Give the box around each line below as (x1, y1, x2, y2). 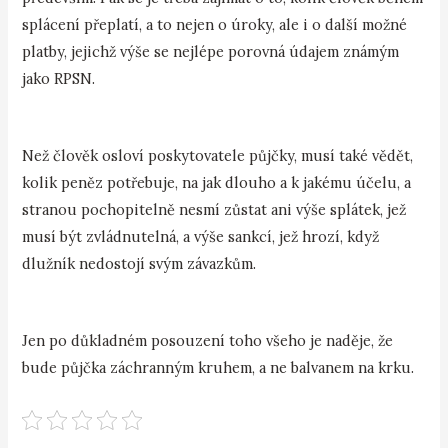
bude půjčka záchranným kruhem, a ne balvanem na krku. (22, 358, 415, 378)
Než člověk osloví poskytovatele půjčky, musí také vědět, (22, 145, 414, 165)
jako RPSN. (22, 68, 96, 88)
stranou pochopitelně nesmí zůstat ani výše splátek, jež (22, 199, 407, 219)
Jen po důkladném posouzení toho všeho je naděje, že (22, 331, 394, 351)
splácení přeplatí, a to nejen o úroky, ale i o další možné (22, 14, 408, 34)
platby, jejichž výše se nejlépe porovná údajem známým (22, 41, 400, 61)
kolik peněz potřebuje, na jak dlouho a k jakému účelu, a (22, 172, 412, 192)
